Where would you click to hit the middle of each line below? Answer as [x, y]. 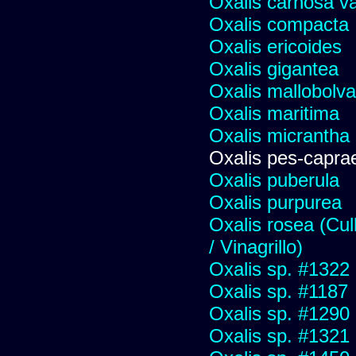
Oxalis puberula [274, 180]
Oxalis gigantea [274, 68]
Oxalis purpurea [275, 202]
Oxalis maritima [274, 113]
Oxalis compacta [279, 24]
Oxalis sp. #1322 [279, 269]
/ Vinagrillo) [256, 246]
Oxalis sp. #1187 [279, 291]
